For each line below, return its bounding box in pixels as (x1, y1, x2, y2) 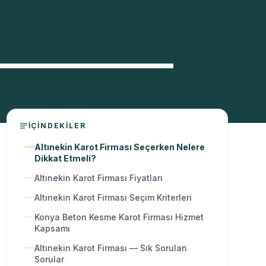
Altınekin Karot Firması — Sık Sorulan (34, 242, 187, 253)
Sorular (34, 254, 64, 264)
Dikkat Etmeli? (34, 153, 96, 163)
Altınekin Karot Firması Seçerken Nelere (34, 141, 205, 152)
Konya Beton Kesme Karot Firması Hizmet (34, 211, 204, 222)
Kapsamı (34, 223, 70, 233)
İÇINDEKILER (28, 121, 86, 130)
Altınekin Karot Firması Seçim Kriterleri (34, 192, 192, 202)
